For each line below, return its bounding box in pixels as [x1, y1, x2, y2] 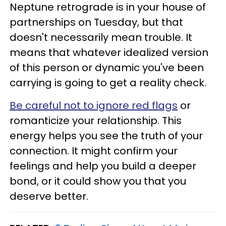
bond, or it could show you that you [10, 174, 186, 189]
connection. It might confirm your [10, 144, 178, 158]
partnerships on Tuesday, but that [10, 15, 183, 30]
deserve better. [10, 189, 93, 204]
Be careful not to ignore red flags [10, 98, 178, 113]
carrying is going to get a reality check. [10, 76, 209, 90]
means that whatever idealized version [10, 45, 208, 60]
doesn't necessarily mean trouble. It [10, 30, 192, 45]
